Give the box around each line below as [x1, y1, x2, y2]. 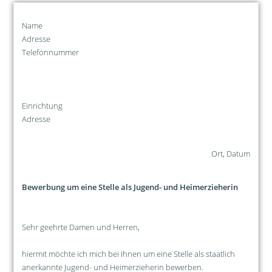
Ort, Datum [211, 148, 251, 159]
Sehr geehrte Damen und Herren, [21, 221, 140, 233]
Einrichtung [21, 100, 63, 111]
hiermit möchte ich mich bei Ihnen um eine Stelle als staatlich [21, 248, 235, 259]
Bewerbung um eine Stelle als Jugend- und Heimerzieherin [21, 181, 238, 192]
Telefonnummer [21, 46, 79, 58]
